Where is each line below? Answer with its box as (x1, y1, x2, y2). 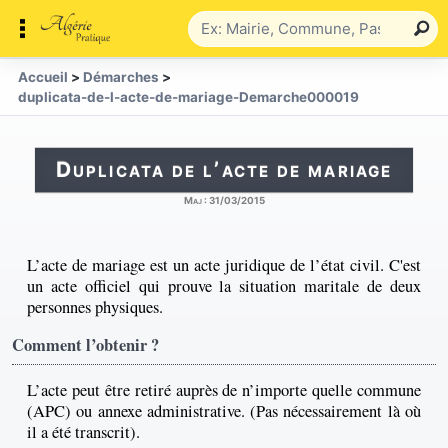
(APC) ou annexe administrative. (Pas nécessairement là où (27, 399, 421, 422)
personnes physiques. (27, 296, 163, 319)
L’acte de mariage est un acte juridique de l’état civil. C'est (27, 254, 421, 277)
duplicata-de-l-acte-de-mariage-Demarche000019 (18, 89, 359, 105)
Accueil (18, 69, 68, 85)
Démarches (83, 69, 159, 85)
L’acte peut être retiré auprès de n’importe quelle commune (27, 378, 421, 401)
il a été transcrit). (27, 420, 140, 443)
